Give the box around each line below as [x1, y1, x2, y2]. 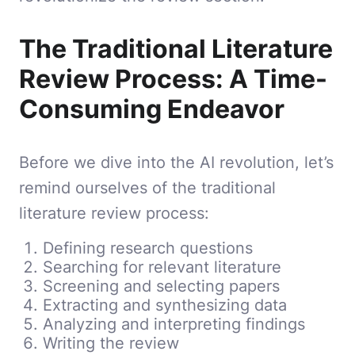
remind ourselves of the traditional [19, 177, 276, 197]
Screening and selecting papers [43, 275, 280, 296]
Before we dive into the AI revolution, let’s [19, 151, 334, 172]
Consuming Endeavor [19, 93, 284, 124]
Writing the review [43, 332, 179, 353]
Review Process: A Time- [19, 63, 327, 94]
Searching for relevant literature [43, 256, 281, 277]
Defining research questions [43, 237, 253, 258]
